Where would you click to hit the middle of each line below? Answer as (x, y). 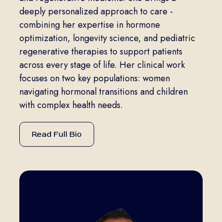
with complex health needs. (71, 105)
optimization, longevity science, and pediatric (107, 38)
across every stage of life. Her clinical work (102, 65)
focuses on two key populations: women (94, 79)
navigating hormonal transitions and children (103, 92)
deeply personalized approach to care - (96, 12)
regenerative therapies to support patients (101, 52)
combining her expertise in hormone (89, 25)
